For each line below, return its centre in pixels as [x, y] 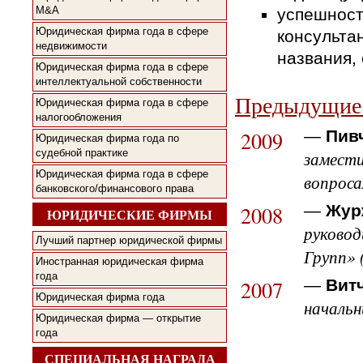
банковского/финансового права [115, 188]
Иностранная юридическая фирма [120, 262]
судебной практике [82, 152]
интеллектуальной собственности [119, 81]
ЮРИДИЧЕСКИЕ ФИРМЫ [130, 214]
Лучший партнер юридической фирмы [129, 241]
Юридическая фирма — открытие [118, 318]
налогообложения [79, 117]
